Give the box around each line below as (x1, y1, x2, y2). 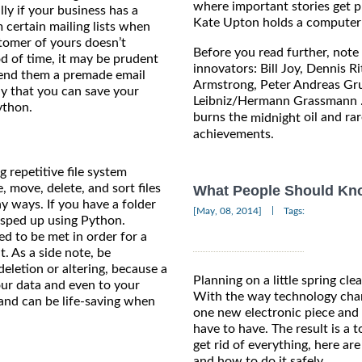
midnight (250, 112, 301, 125)
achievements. (193, 128, 274, 141)
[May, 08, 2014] (193, 206, 262, 217)
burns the (193, 111, 250, 124)
